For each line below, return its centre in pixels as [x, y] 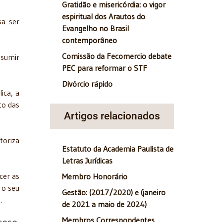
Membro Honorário [95, 177]
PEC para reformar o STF [105, 68]
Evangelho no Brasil [95, 28]
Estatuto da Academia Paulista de [118, 149]
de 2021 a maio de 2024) [104, 204]
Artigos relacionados [112, 116]
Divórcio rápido [87, 84]
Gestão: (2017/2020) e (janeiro [114, 193]
